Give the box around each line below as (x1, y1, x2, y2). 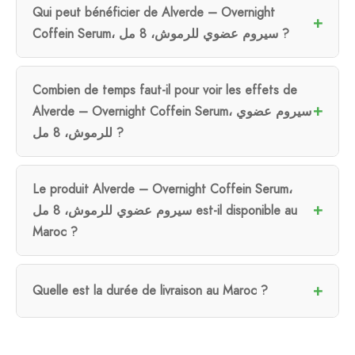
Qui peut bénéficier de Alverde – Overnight (32, 2, 275, 21)
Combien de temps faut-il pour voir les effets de (32, 80, 297, 99)
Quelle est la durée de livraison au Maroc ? (32, 281, 268, 300)
